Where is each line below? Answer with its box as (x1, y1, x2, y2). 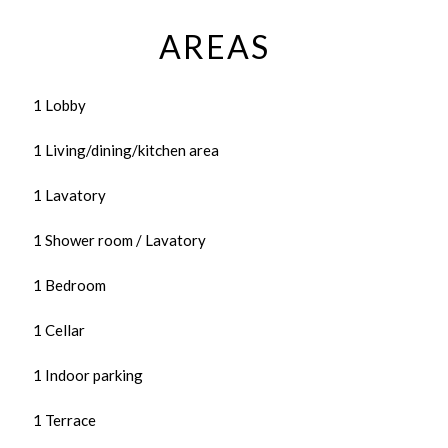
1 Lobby (33, 96, 86, 114)
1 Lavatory (33, 186, 106, 204)
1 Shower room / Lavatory (33, 231, 206, 249)
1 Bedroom (33, 276, 106, 294)
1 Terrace (33, 411, 96, 429)
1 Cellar (33, 321, 85, 339)
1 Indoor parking (33, 366, 143, 384)
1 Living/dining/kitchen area (33, 141, 219, 159)
